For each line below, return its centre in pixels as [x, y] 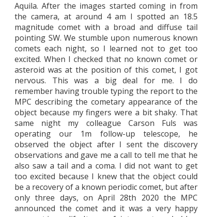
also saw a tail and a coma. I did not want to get [106, 165]
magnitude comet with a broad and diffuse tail [106, 27]
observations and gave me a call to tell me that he [106, 155]
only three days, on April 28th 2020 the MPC [106, 197]
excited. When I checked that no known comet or [106, 59]
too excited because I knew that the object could [106, 176]
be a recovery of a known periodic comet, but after [106, 187]
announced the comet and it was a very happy [106, 208]
